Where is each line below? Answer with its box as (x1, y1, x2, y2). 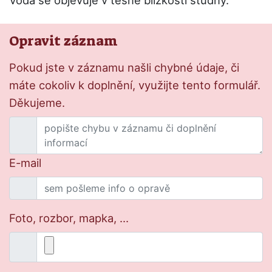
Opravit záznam (9, 32, 118, 50)
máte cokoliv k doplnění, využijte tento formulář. (9, 78, 260, 92)
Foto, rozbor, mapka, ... (9, 211, 129, 225)
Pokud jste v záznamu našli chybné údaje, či (9, 61, 239, 75)
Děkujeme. (9, 96, 65, 110)
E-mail (9, 156, 41, 170)
